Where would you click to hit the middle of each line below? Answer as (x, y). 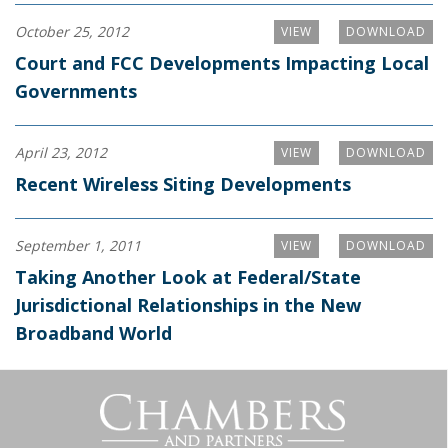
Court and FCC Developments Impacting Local (222, 62)
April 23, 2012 (61, 152)
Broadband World (93, 332)
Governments (76, 90)
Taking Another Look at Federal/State (188, 276)
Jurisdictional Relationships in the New (188, 304)
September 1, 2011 (78, 245)
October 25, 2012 (72, 31)
